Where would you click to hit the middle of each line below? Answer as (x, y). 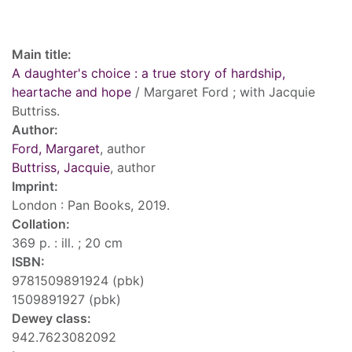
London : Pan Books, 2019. (91, 205)
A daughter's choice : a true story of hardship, (148, 73)
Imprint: (35, 187)
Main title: (42, 55)
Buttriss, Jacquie (61, 168)
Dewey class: (51, 319)
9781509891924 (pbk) (78, 281)
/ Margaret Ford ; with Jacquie (223, 92)
